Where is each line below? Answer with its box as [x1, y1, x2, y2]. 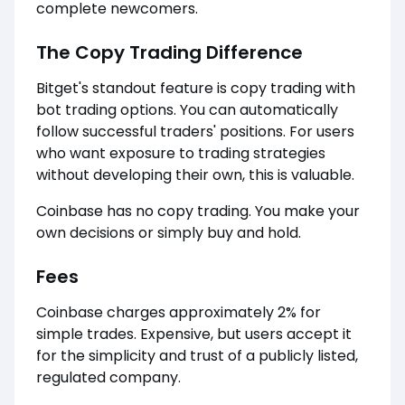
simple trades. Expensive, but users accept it [36, 324, 352, 345]
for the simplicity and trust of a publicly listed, [36, 345, 358, 367]
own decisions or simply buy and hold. [36, 222, 301, 244]
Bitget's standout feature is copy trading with [36, 78, 355, 99]
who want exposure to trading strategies [36, 143, 325, 165]
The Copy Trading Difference [36, 40, 303, 66]
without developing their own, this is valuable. [36, 165, 354, 186]
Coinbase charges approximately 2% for [36, 302, 321, 324]
